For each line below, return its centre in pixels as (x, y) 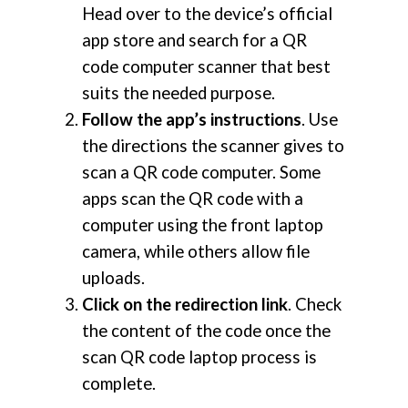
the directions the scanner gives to (213, 146)
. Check (315, 305)
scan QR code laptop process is (199, 357)
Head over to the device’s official (207, 14)
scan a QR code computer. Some (201, 173)
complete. (119, 384)
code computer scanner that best (206, 67)
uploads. (113, 278)
